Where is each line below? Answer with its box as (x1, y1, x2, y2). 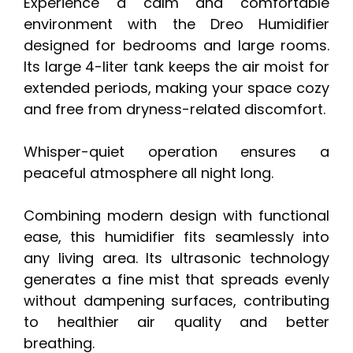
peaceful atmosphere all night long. (24, 162, 273, 183)
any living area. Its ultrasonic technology (24, 247, 329, 268)
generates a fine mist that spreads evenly (24, 269, 329, 289)
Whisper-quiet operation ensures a (24, 141, 329, 162)
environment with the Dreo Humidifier (24, 13, 329, 34)
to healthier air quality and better (24, 311, 329, 332)
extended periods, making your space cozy (24, 77, 329, 98)
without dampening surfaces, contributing (24, 290, 329, 310)
